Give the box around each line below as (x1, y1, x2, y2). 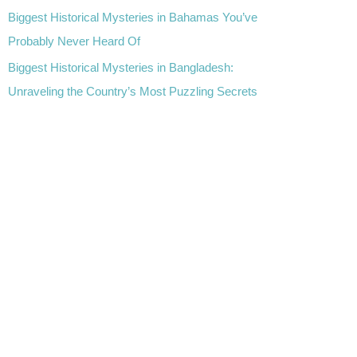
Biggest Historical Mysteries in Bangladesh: (8, 61, 233, 75)
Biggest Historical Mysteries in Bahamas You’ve (8, 10, 257, 24)
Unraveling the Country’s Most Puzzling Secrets (8, 84, 257, 99)
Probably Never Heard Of (8, 33, 140, 48)
